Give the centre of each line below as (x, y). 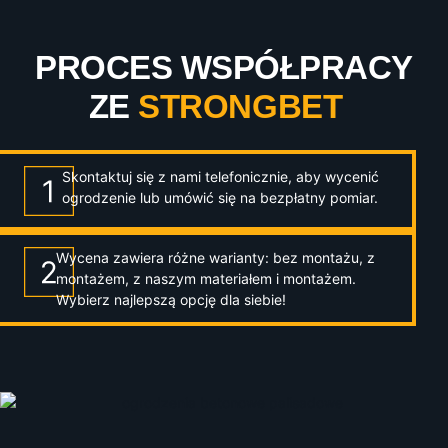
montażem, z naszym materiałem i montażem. (205, 279)
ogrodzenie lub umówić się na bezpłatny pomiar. (220, 198)
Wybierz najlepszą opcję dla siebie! (170, 300)
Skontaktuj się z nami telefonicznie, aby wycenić (221, 177)
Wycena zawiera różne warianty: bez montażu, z (215, 258)
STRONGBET (249, 107)
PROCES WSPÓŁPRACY (224, 68)
